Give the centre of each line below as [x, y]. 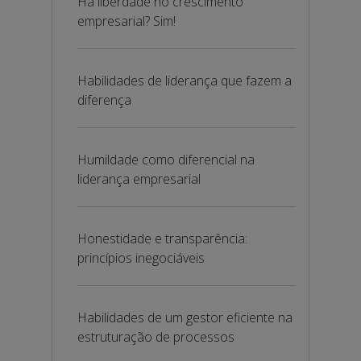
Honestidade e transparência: [162, 239]
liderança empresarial [139, 179]
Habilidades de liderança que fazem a [185, 81]
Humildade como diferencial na [166, 160]
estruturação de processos [156, 337]
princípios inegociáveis [141, 258]
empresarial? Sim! [127, 21]
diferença [104, 100]
